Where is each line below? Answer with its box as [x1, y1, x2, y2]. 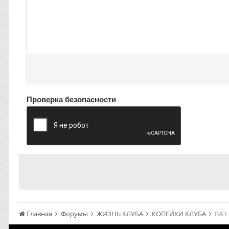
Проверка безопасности [27, 94, 116, 105]
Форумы [61, 209, 89, 218]
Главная [25, 209, 54, 218]
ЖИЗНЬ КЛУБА [97, 209, 145, 218]
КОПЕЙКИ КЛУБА [152, 209, 208, 218]
